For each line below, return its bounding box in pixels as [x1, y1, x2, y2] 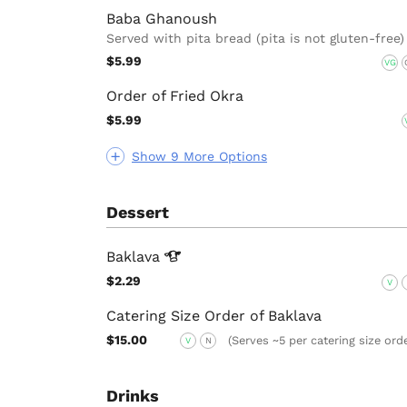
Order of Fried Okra [106, 86, 243, 104]
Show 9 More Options [132, 149, 267, 164]
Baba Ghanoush [106, 10, 217, 28]
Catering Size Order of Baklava [106, 306, 322, 324]
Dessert [106, 203, 169, 223]
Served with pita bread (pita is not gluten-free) [106, 31, 404, 46]
